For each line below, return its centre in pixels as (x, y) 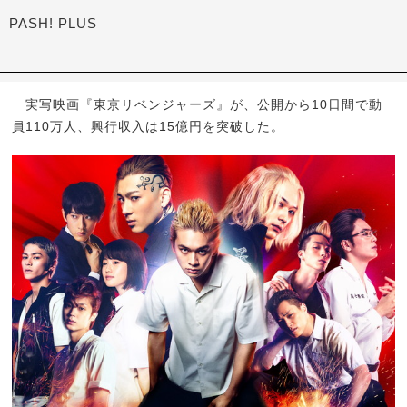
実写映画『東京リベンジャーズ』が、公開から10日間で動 (198, 105)
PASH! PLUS (53, 23)
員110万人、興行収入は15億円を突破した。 (149, 127)
